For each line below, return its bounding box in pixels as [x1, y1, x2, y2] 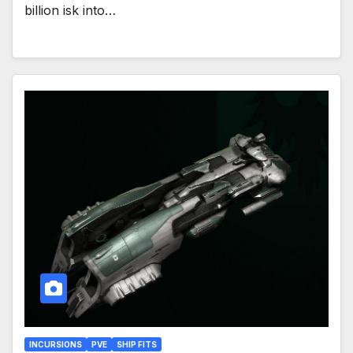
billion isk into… [24, 2, 116, 18]
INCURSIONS [29, 340, 82, 350]
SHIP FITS [117, 340, 157, 350]
